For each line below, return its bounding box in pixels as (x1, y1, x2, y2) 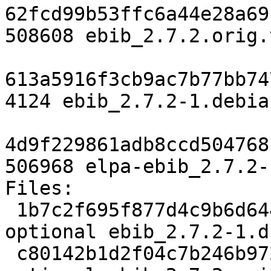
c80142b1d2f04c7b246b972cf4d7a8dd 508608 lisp (5, 243, 16, 265)
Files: (5, 177, 74, 200)
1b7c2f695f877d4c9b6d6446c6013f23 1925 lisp (5, 199, 16, 221)
